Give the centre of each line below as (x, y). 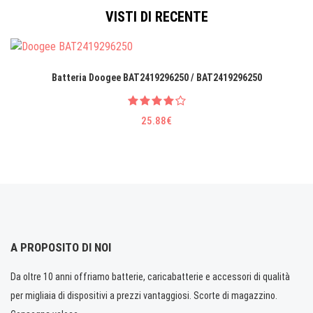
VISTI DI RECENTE (156, 17)
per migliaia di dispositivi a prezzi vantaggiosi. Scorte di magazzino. (144, 295)
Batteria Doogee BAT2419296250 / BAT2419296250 (156, 77)
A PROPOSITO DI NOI (61, 247)
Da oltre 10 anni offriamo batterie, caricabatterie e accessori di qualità (150, 276)
